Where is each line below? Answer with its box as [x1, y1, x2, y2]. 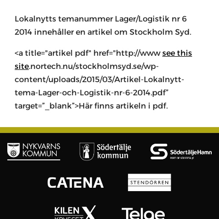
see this [162, 48, 192, 58]
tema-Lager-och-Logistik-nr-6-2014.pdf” [15, 88, 169, 97]
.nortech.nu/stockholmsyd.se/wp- [29, 61, 159, 71]
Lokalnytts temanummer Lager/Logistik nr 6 [15, 14, 187, 23]
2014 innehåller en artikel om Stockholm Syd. [15, 27, 191, 37]
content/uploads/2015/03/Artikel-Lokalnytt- [15, 74, 184, 84]
